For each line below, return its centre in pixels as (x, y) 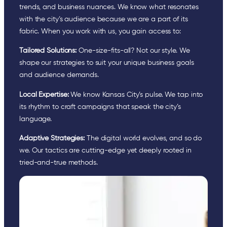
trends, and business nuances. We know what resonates (109, 7)
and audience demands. (59, 75)
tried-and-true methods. (59, 162)
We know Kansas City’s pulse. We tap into (136, 94)
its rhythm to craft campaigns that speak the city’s (100, 107)
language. (36, 119)
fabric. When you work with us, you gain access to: (100, 31)
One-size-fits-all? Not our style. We (133, 51)
